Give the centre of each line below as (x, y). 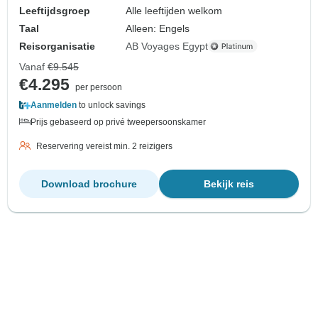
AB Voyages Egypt (167, 46)
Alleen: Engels (158, 28)
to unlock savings (111, 105)
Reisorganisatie (57, 46)
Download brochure (89, 183)
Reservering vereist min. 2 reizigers (104, 146)
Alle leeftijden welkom (174, 10)
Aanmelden (54, 105)
